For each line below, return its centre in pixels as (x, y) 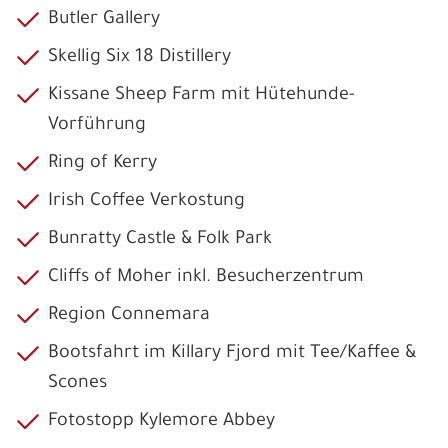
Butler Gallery (104, 19)
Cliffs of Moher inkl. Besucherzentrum (206, 277)
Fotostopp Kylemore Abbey (161, 421)
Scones (77, 383)
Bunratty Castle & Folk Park (160, 239)
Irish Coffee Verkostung (146, 201)
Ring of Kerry (102, 163)
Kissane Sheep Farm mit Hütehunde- (201, 95)
